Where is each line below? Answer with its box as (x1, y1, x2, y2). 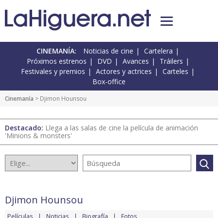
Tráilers (159, 56, 183, 66)
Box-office (92, 77, 126, 87)
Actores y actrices (96, 67, 152, 76)
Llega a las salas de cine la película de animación (45, 123, 198, 133)
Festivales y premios (21, 67, 85, 76)
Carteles (163, 67, 188, 76)
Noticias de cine (83, 46, 133, 56)
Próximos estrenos (26, 56, 87, 66)
